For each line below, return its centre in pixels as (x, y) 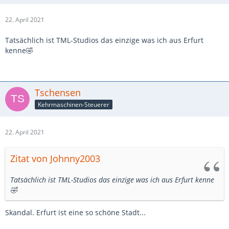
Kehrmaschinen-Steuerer (74, 105)
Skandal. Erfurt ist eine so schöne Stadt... (75, 213)
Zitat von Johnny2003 (55, 159)
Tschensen (58, 93)
